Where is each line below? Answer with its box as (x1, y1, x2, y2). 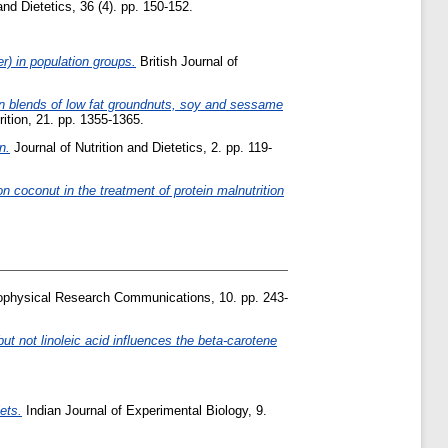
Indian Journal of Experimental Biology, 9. (22, 403, 267, 419)
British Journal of (136, 54, 238, 70)
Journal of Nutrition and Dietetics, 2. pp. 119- (10, 139, 272, 155)
